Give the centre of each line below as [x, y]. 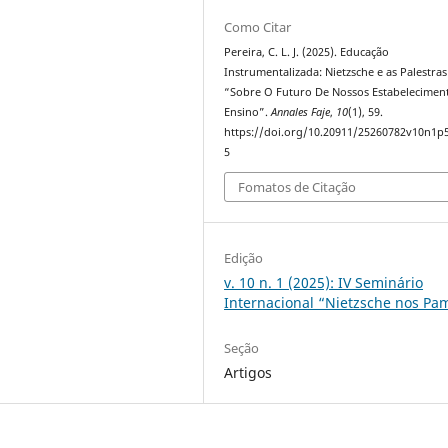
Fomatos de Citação [297, 187]
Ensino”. [248, 111]
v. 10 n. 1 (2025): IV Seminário [324, 283]
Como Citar [258, 26]
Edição [244, 258]
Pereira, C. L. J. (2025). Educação [307, 51]
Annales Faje [301, 111]
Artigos [248, 373]
